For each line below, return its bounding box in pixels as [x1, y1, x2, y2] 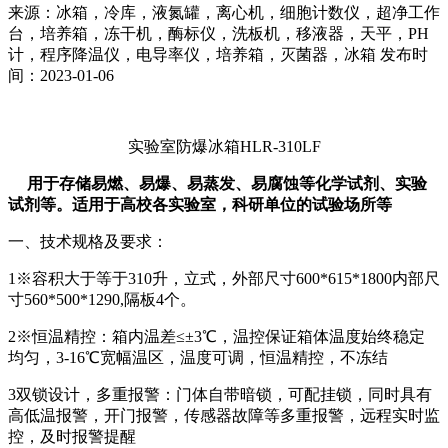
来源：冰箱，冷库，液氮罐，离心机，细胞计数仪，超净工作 [8, 4, 440, 21]
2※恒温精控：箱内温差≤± [8, 328, 194, 345]
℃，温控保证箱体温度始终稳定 [202, 328, 425, 345]
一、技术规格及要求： [8, 233, 168, 250]
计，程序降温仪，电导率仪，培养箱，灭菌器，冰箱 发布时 [8, 46, 428, 63]
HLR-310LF [239, 138, 321, 155]
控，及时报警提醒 [8, 428, 136, 445]
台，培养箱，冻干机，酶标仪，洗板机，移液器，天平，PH [8, 25, 429, 42]
